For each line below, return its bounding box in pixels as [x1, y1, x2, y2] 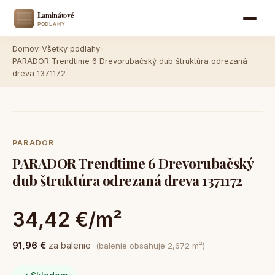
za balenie [46, 240, 93, 251]
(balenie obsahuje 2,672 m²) [96, 241, 205, 250]
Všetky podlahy [42, 44, 100, 53]
